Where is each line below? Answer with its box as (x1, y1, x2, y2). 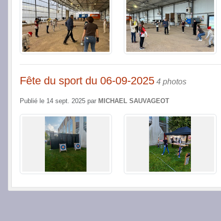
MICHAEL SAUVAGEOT (98, 97, 169, 105)
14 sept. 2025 (46, 97, 85, 105)
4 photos (156, 77, 186, 86)
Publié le (20, 97, 46, 105)
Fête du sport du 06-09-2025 (20, 74, 154, 87)
